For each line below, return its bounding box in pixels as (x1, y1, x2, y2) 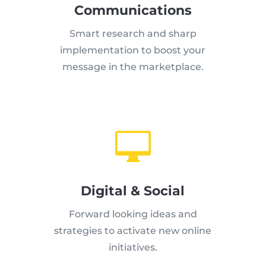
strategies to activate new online (54, 224, 212, 236)
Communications (74, 2, 192, 18)
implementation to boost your (60, 44, 206, 56)
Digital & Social (81, 182, 185, 199)
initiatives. (108, 241, 157, 253)
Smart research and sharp (69, 27, 197, 39)
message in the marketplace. (62, 61, 204, 72)
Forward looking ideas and (68, 208, 197, 220)
